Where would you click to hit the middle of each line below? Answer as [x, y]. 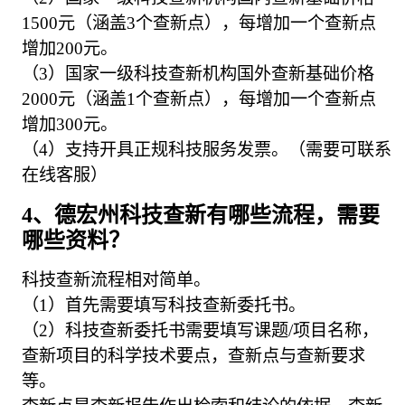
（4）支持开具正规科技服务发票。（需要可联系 [207, 149]
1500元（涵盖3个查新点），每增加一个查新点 [199, 23]
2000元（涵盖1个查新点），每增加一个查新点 [199, 99]
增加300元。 [70, 124]
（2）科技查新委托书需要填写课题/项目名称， [201, 331]
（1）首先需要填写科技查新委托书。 [164, 306]
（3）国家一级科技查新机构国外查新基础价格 [198, 73]
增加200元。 [70, 48]
